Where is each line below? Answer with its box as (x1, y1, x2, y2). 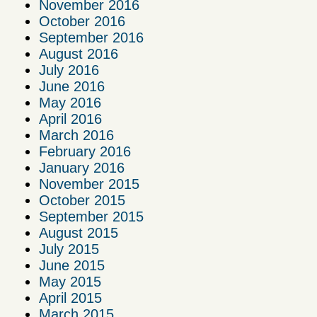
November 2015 (39, 176, 139, 192)
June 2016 (39, 79, 105, 95)
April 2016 (39, 111, 102, 127)
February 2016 (39, 144, 131, 160)
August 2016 (39, 46, 118, 62)
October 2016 (39, 13, 125, 30)
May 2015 (39, 274, 101, 290)
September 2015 (39, 209, 144, 225)
